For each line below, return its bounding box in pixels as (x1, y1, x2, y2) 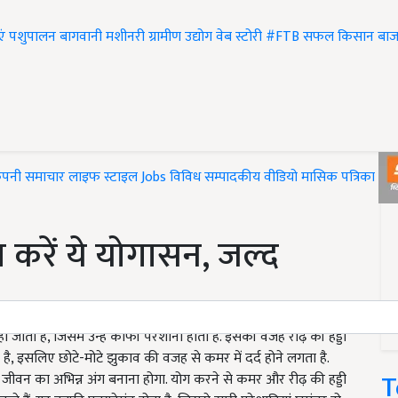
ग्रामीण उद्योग (148, 25, 212, 50)
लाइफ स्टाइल (68, 165, 138, 190)
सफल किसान (303, 25, 374, 50)
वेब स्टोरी (216, 25, 262, 50)
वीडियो (264, 165, 298, 190)
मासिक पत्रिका (301, 165, 378, 190)
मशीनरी (106, 25, 148, 50)
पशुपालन (9, 25, 56, 50)
